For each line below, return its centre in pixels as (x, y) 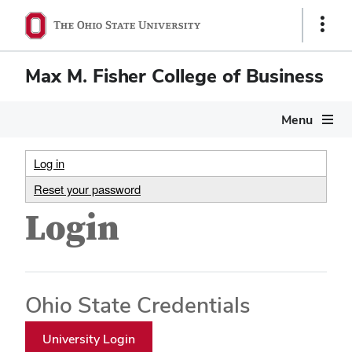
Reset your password (87, 189)
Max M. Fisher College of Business (174, 76)
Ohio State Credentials (138, 305)
